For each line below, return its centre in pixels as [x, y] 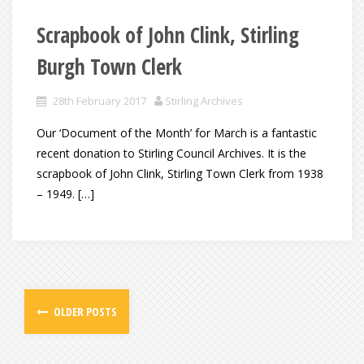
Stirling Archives [204, 100]
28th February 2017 [100, 100]
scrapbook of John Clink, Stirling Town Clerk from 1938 [180, 173]
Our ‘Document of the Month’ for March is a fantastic [177, 132]
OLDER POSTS [84, 311]
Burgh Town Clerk [109, 66]
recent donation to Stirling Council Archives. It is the [171, 153]
